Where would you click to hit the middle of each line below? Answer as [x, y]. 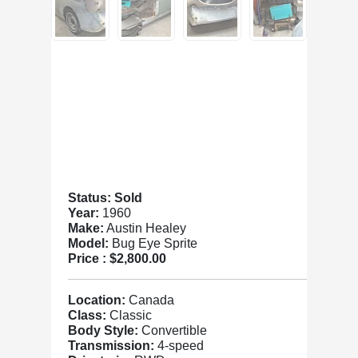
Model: [90, 243]
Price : [89, 259]
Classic [129, 315]
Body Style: [105, 330]
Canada [151, 300]
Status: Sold [105, 198]
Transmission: [113, 346]
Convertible [174, 330]
